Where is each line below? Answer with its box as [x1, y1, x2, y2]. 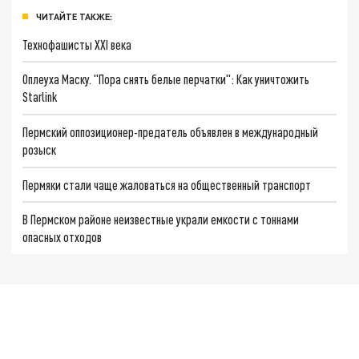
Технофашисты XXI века [22, 36, 132, 52]
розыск [22, 141, 57, 157]
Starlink [22, 89, 58, 105]
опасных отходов [22, 229, 103, 245]
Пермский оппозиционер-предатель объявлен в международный [22, 123, 319, 139]
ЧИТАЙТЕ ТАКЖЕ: [36, 10, 112, 22]
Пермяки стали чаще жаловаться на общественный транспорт [22, 176, 312, 192]
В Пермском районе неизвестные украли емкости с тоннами [22, 212, 300, 228]
